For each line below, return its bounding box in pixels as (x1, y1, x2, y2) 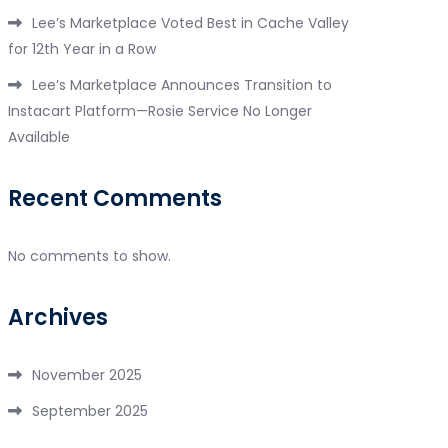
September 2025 (32, 401, 148, 421)
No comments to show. (8, 246, 171, 266)
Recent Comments (8, 183, 222, 214)
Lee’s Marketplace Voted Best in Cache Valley (32, 13, 349, 33)
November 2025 (32, 365, 142, 385)
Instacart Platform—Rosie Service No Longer (8, 101, 312, 121)
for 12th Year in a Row (8, 39, 156, 59)
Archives (8, 302, 108, 333)
